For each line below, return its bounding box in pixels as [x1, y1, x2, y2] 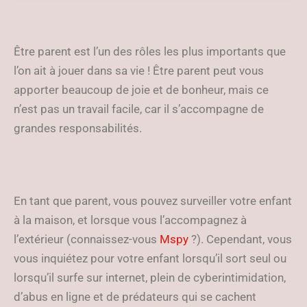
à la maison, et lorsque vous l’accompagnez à [14, 213, 247, 227]
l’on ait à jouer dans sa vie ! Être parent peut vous [14, 64, 264, 77]
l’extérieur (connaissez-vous [14, 232, 160, 246]
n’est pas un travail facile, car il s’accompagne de [14, 102, 264, 116]
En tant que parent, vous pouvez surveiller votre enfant [14, 194, 292, 208]
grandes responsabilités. [14, 121, 142, 135]
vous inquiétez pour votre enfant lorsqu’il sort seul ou [14, 251, 286, 265]
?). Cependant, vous [188, 232, 292, 246]
